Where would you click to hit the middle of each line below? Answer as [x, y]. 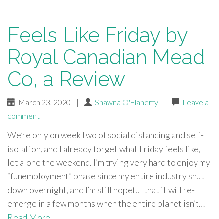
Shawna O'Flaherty [127, 102]
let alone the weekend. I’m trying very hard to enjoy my [109, 162]
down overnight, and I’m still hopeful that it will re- [101, 190]
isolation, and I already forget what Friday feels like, [104, 149]
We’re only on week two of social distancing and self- [106, 135]
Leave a [196, 102]
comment [23, 116]
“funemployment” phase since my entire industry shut [106, 176]
